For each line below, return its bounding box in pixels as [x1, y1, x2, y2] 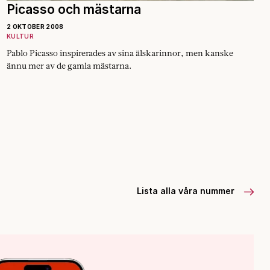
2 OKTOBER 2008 [7, 22, 64, 30]
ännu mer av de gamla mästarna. [7, 60, 131, 71]
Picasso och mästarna [7, 1, 141, 17]
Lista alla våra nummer [137, 186, 237, 196]
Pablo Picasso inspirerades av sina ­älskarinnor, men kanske [7, 47, 233, 58]
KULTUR [7, 32, 34, 40]
